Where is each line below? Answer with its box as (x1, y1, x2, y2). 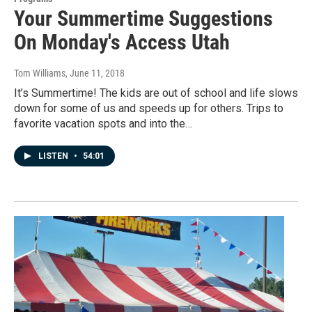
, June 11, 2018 (65, 67, 125, 79)
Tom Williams (14, 67, 65, 79)
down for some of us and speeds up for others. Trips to (14, 101, 283, 115)
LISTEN (38, 150, 70, 161)
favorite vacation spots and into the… (14, 116, 192, 130)
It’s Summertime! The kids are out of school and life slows (14, 86, 298, 100)
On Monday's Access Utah (14, 29, 230, 54)
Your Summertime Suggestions (14, 6, 273, 31)
